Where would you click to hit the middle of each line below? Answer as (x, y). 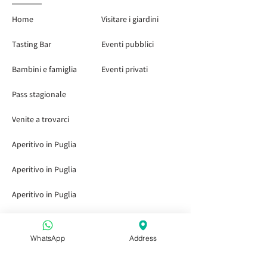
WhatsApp (48, 238)
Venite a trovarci (41, 120)
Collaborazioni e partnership (63, 245)
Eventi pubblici (128, 45)
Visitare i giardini (130, 20)
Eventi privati (125, 70)
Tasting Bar (32, 45)
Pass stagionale (39, 95)
